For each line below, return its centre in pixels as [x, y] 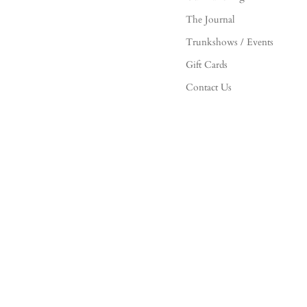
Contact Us [208, 87]
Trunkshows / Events [229, 42]
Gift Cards [206, 64]
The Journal [210, 19]
